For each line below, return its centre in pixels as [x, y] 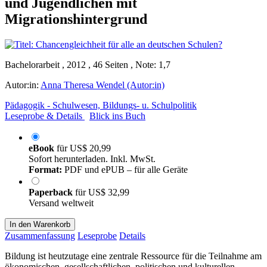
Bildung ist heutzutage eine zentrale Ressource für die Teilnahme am [133, 256]
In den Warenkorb [40, 224]
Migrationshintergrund [76, 19]
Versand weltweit [61, 203]
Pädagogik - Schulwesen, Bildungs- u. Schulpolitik [101, 105]
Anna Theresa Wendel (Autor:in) [103, 85]
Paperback [52, 192]
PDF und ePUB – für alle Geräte [125, 169]
